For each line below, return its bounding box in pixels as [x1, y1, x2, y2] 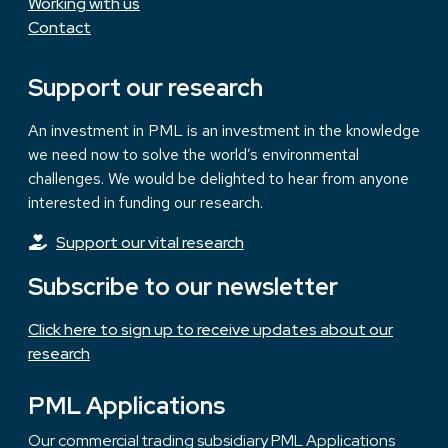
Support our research [28, 71, 263, 103]
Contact [28, 16, 91, 38]
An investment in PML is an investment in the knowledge [28, 119, 420, 141]
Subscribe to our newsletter [28, 270, 338, 302]
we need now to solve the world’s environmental [28, 143, 359, 165]
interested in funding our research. [28, 191, 263, 213]
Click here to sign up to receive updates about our [28, 318, 393, 340]
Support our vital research [56, 231, 244, 253]
